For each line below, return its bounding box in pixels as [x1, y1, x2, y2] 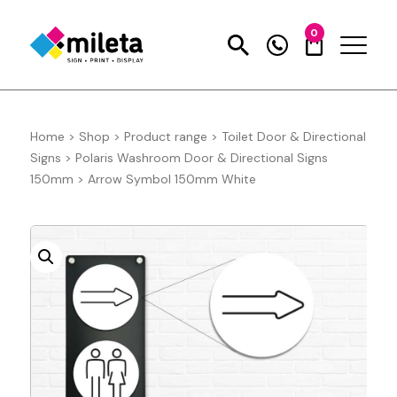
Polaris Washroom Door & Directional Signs [74, 150, 328, 167]
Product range [123, 128, 207, 145]
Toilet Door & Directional [221, 128, 366, 145]
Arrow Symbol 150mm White [87, 171, 256, 188]
